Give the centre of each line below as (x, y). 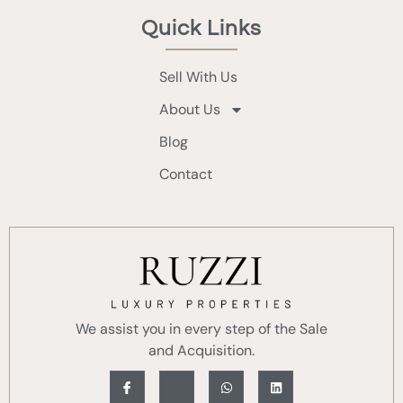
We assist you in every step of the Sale (201, 328)
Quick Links (201, 29)
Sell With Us (198, 77)
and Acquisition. (201, 350)
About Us (190, 110)
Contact (186, 175)
